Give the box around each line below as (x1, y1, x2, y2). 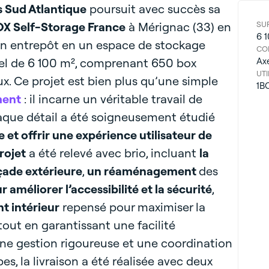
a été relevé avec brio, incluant (25, 145, 199, 160)
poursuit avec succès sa (86, 1, 220, 16)
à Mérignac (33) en (125, 19, 231, 34)
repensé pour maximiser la (59, 199, 205, 214)
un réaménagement (86, 163, 199, 178)
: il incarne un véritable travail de (20, 91, 202, 106)
